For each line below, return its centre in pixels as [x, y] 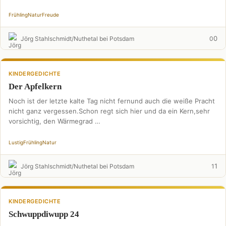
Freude [50, 15]
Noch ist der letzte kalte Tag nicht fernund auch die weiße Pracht [112, 101]
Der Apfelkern [35, 87]
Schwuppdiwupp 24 [44, 214]
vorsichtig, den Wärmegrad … [54, 121]
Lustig [16, 142]
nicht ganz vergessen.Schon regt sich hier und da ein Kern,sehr [109, 111]
